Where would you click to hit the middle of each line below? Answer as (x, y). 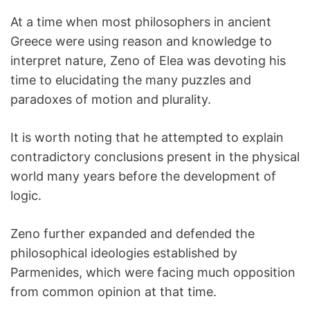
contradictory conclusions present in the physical (155, 157)
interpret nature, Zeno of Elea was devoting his (148, 61)
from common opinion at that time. (113, 292)
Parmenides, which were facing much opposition (153, 272)
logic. (26, 195)
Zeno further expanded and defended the (133, 234)
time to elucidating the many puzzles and (131, 80)
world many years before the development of (143, 176)
